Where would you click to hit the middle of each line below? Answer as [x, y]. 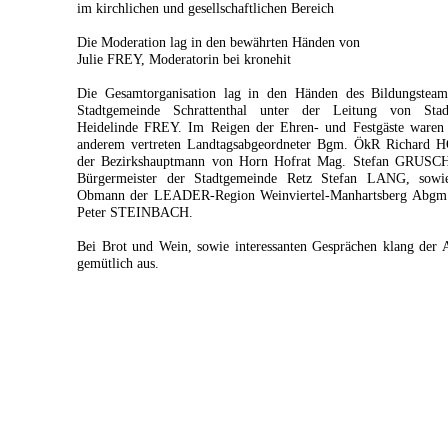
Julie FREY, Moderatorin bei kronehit [184, 59]
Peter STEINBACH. [135, 212]
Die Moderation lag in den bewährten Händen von [218, 42]
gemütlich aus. [118, 263]
